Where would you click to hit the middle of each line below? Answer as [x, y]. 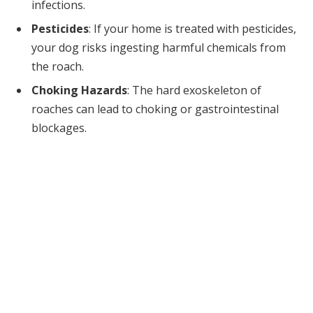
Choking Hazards [79, 90]
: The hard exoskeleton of [194, 90]
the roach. [58, 66]
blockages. [59, 128]
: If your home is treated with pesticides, [192, 28]
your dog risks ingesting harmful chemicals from [159, 47]
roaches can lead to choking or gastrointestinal [155, 109]
